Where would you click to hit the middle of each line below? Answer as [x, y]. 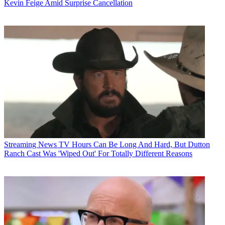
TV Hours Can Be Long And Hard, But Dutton [134, 145]
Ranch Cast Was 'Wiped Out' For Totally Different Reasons [98, 154]
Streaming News [30, 145]
